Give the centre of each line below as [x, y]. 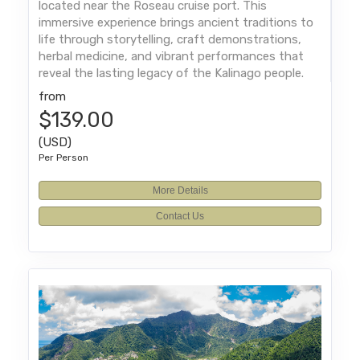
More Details [180, 190]
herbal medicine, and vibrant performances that [172, 56]
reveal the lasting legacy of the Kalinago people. [172, 73]
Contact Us [180, 216]
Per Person [64, 157]
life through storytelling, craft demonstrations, [170, 39]
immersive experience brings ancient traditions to [176, 22]
